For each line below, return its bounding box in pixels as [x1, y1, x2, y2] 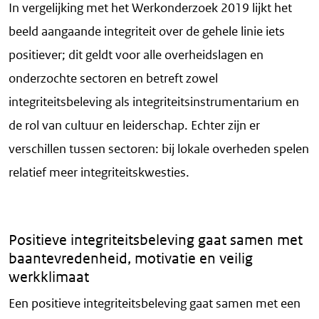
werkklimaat [9, 268, 89, 286]
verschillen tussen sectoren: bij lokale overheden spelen [9, 141, 309, 157]
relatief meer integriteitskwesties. [9, 164, 189, 181]
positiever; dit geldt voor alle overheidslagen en [9, 47, 263, 63]
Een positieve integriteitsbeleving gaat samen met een [9, 296, 300, 312]
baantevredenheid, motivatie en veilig [9, 250, 253, 268]
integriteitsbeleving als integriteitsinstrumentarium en [9, 94, 299, 110]
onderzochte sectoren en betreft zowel [9, 70, 218, 87]
